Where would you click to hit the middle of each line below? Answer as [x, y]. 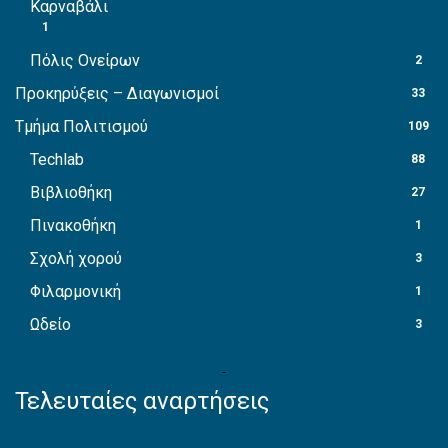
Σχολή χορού [76, 259]
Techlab [57, 160]
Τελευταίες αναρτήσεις [142, 401]
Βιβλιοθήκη [71, 193]
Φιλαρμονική [75, 292]
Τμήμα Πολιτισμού [81, 127]
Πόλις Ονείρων [85, 61]
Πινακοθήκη [73, 226]
